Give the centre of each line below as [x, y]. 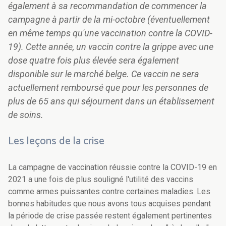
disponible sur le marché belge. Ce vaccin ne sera [104, 74]
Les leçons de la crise [56, 142]
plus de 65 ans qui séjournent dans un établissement [111, 101]
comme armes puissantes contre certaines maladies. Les [109, 192]
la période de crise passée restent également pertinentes [110, 216]
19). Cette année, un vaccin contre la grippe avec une [111, 47]
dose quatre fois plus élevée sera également [94, 61]
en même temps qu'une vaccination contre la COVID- [110, 33]
